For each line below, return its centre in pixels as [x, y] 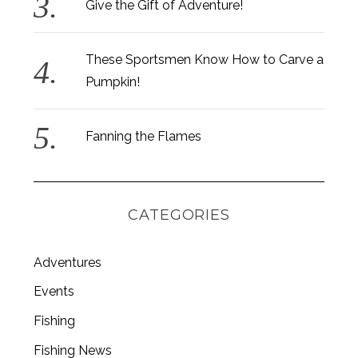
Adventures [67, 262]
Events [54, 292]
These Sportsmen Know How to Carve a [205, 60]
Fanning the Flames [144, 137]
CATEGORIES [179, 215]
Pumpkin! [113, 82]
